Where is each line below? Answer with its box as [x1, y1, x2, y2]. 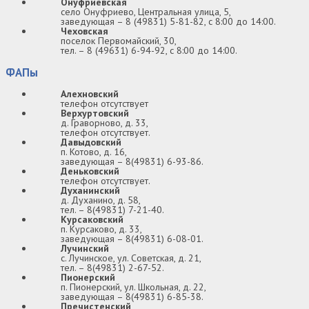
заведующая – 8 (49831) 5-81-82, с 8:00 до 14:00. [61, 14, 276, 28]
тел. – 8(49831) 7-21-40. [61, 203, 164, 217]
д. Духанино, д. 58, [61, 194, 141, 207]
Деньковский [61, 165, 119, 178]
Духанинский [61, 184, 120, 197]
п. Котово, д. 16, [61, 146, 127, 159]
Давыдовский [61, 136, 121, 149]
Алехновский [61, 88, 119, 101]
